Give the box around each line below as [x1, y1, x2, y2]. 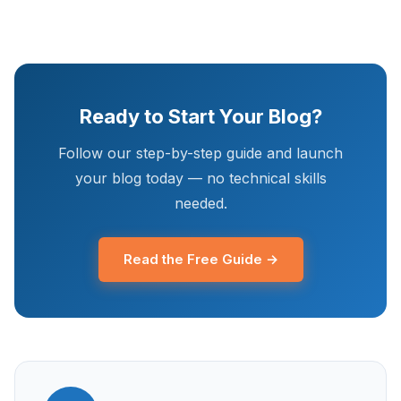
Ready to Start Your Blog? [79, 105, 322, 129]
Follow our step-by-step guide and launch [58, 144, 343, 163]
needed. [174, 194, 227, 213]
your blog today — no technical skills [74, 169, 327, 188]
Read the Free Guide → [123, 251, 278, 269]
